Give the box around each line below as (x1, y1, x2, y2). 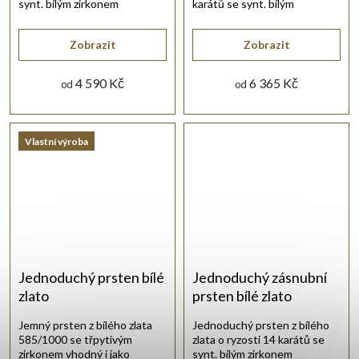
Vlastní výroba (25, 135, 88, 147)
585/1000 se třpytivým (18, 333, 132, 347)
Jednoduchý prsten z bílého (192, 318, 329, 333)
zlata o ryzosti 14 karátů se (192, 333, 325, 347)
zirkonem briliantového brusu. (192, 11, 339, 26)
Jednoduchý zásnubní (192, 268, 327, 287)
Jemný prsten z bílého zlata (18, 318, 152, 333)
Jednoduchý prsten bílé (18, 268, 164, 287)
